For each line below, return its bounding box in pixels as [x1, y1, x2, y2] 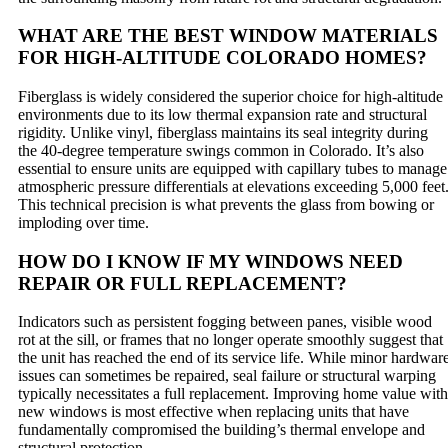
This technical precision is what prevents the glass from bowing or [18, 196, 434, 214]
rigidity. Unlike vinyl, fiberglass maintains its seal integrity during [18, 124, 428, 142]
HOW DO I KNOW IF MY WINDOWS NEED [18, 250, 403, 272]
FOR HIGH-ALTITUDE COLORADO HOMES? [18, 47, 427, 69]
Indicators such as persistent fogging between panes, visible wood [18, 313, 432, 331]
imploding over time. [18, 214, 149, 232]
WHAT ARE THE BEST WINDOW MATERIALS [18, 25, 438, 47]
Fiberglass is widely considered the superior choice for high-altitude [18, 88, 443, 106]
